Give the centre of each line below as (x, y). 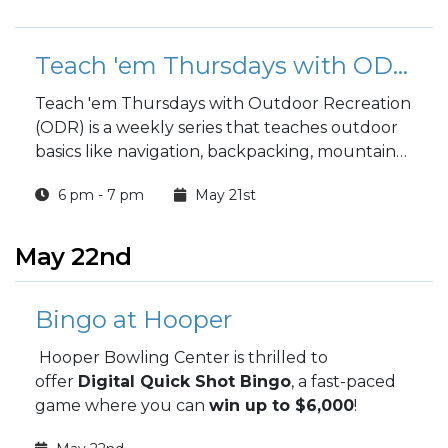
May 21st (223, 195)
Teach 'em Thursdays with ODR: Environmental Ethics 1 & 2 (400, 65)
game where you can (122, 405)
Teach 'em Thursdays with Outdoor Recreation (223, 103)
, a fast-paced (343, 381)
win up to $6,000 (281, 405)
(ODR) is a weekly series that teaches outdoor (216, 127)
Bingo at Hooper (133, 319)
